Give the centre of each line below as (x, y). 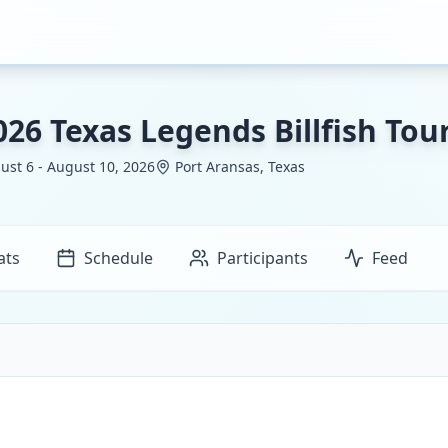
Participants (262, 258)
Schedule (118, 258)
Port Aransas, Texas (239, 166)
